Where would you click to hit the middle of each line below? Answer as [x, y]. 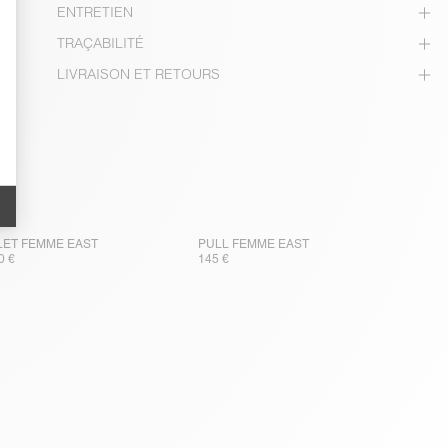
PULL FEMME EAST [253, 244]
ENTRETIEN [95, 12]
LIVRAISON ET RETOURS [139, 74]
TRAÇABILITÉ [101, 43]
